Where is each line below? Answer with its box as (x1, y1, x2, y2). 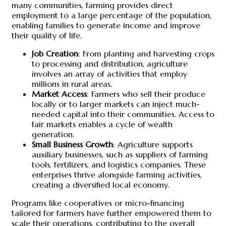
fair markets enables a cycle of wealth (32, 119, 173, 130)
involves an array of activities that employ (32, 69, 187, 79)
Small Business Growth (32, 139, 113, 150)
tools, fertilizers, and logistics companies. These (32, 159, 206, 170)
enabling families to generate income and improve (12, 20, 200, 31)
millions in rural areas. (32, 79, 112, 89)
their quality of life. (12, 30, 82, 41)
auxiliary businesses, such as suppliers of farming (32, 149, 208, 160)
